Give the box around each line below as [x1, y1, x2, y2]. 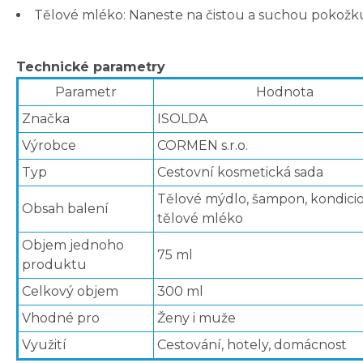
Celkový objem [22, 284, 118, 300]
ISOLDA [157, 111, 207, 127]
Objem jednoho [22, 237, 124, 254]
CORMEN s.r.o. [157, 138, 248, 154]
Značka [22, 111, 70, 127]
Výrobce [22, 138, 76, 154]
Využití [22, 337, 66, 353]
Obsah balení [22, 201, 109, 217]
